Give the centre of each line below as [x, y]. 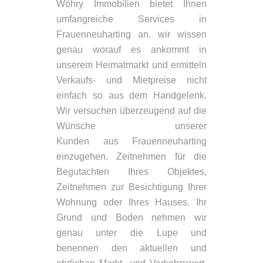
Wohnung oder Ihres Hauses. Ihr [131, 203]
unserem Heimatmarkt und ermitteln [131, 65]
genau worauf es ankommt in [131, 50]
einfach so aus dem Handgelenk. [131, 96]
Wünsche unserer [131, 126]
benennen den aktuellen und [131, 248]
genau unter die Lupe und [131, 233]
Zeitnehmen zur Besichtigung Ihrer [131, 187]
